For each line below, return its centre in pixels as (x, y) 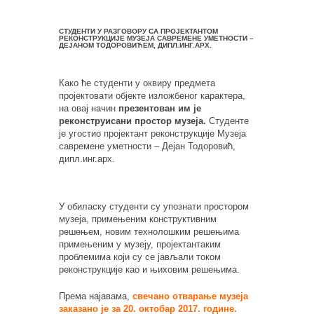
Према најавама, (96, 296)
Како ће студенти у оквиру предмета (137, 83)
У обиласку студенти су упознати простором (154, 206)
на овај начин (89, 108)
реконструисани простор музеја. (134, 121)
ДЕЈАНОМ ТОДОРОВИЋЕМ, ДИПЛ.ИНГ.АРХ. (135, 45)
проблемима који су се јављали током (140, 257)
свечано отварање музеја (190, 296)
